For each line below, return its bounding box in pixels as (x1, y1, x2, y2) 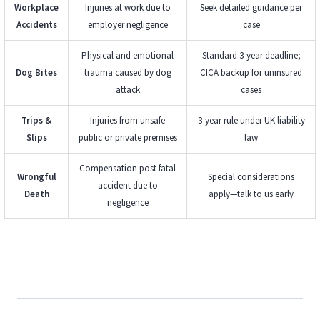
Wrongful (16, 170, 56, 183)
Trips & (21, 114, 51, 126)
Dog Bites (16, 66, 57, 79)
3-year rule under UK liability (197, 114, 305, 126)
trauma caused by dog (84, 66, 171, 79)
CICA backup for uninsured (200, 66, 302, 79)
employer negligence (87, 18, 168, 31)
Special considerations (208, 170, 294, 183)
